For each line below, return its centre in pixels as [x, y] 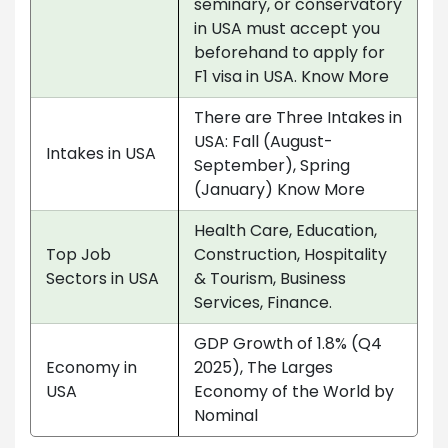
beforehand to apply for [289, 52]
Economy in [91, 367]
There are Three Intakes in [298, 117]
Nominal [226, 415]
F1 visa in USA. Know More [291, 76]
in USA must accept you [287, 28]
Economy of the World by [294, 391]
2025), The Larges [263, 367]
